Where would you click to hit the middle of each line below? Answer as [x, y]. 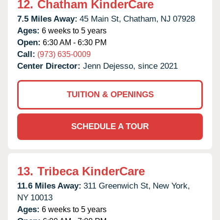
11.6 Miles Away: [49, 186]
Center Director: [50, 66]
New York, [171, 186]
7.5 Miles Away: [47, 19]
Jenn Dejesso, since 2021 [130, 66]
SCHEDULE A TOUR [110, 126]
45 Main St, [100, 19]
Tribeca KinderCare [91, 171]
